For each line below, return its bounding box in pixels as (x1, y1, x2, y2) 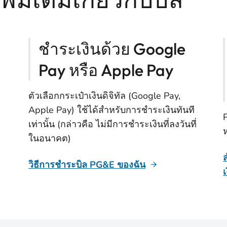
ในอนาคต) (28, 132, 71, 144)
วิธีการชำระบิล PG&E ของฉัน (28, 159, 145, 171)
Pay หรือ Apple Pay (39, 60, 174, 80)
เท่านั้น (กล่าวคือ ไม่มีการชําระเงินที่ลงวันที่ (28, 118, 197, 130)
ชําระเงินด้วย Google (39, 39, 185, 59)
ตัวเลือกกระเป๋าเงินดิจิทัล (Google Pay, (28, 90, 180, 102)
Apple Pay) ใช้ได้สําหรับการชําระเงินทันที (28, 104, 195, 116)
